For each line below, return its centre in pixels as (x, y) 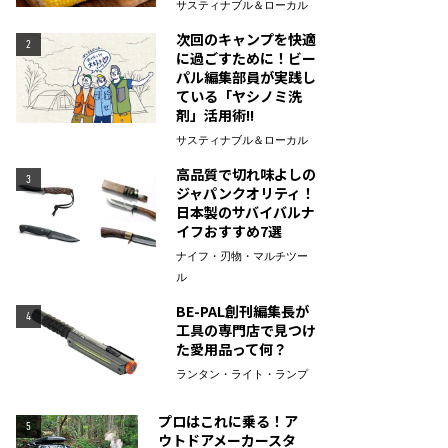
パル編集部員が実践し (246, 77)
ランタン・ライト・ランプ (242, 374)
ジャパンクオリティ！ (245, 193)
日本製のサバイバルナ (245, 212)
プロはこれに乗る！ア (227, 421)
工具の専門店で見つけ (246, 330)
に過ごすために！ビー (246, 58)
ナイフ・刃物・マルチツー (242, 256)
